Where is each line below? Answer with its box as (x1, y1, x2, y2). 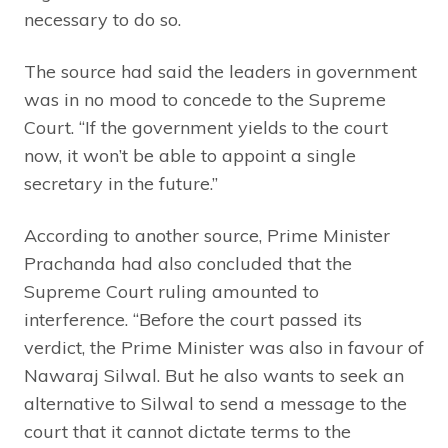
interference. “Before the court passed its (24, 307, 362, 331)
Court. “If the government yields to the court (24, 115, 388, 139)
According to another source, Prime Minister (24, 223, 390, 247)
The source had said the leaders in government (24, 59, 417, 83)
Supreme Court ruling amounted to (24, 279, 319, 303)
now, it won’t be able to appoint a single (24, 143, 356, 167)
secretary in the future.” (24, 171, 218, 195)
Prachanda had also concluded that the (24, 251, 352, 275)
